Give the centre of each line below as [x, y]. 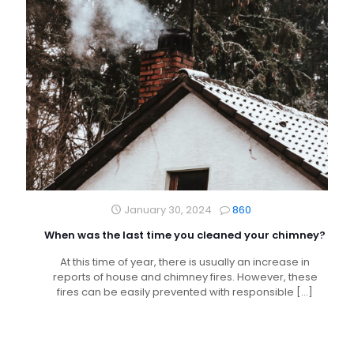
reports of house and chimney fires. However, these [185, 277]
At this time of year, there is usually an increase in [185, 262]
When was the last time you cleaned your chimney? [185, 235]
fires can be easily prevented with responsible [175, 292]
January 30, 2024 [168, 210]
